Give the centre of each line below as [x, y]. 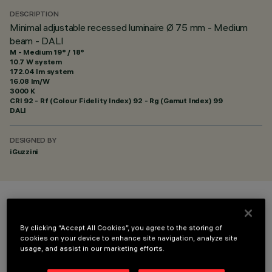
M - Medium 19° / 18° [47, 52]
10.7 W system [36, 62]
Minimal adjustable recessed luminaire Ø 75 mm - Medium [129, 27]
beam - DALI [37, 41]
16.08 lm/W [30, 81]
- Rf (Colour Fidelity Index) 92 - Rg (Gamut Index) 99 [128, 100]
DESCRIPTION [34, 15]
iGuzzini [24, 151]
